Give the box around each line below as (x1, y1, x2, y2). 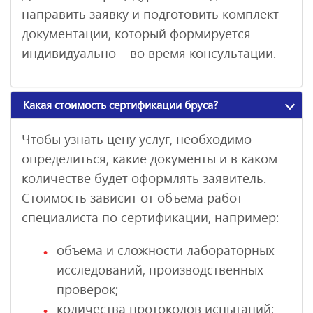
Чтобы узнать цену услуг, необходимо (22, 129, 252, 147)
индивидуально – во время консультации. (22, 44, 276, 62)
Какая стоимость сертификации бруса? (23, 96, 218, 112)
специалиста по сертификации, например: (22, 208, 279, 226)
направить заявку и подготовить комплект (22, 5, 279, 23)
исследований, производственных (57, 260, 263, 278)
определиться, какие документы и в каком (22, 149, 277, 167)
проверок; (57, 279, 118, 298)
